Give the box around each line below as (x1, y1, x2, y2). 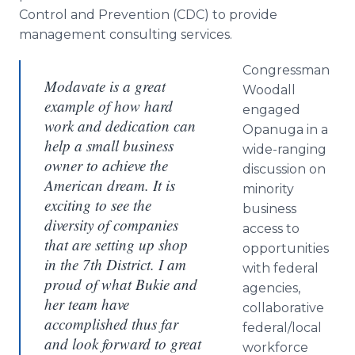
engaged (242, 102, 300, 117)
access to (242, 221, 300, 236)
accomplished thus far (44, 314, 178, 334)
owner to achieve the (44, 155, 168, 175)
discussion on (242, 162, 326, 177)
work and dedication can (44, 116, 196, 136)
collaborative (242, 300, 324, 315)
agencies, (242, 281, 300, 296)
